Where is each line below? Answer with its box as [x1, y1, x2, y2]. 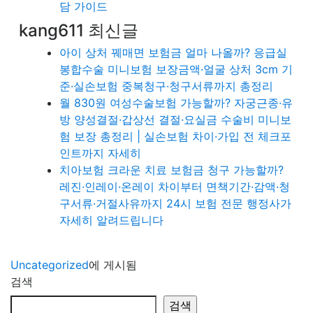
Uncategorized [10, 258, 89, 272]
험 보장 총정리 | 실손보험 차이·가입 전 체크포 [59, 129, 291, 144]
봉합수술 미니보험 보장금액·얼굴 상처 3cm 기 [59, 62, 293, 77]
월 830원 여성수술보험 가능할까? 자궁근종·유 [59, 96, 293, 110]
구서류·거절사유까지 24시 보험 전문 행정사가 [59, 196, 291, 211]
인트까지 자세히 [59, 146, 141, 161]
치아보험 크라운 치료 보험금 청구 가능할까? [59, 163, 284, 177]
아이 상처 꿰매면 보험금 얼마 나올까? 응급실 [59, 45, 287, 60]
